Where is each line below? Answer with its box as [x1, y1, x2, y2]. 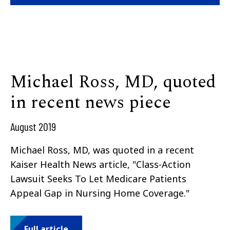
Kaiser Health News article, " [10, 158, 136, 171]
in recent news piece [10, 89, 171, 117]
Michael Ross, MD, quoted [10, 69, 216, 96]
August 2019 [10, 120, 56, 133]
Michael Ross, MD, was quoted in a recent [10, 144, 194, 157]
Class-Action [136, 158, 190, 171]
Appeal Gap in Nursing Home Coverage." [10, 187, 189, 200]
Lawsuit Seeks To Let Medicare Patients [10, 172, 186, 185]
